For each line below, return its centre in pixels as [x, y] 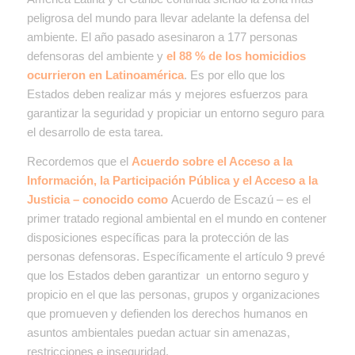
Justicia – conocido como [99, 199]
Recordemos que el [79, 161]
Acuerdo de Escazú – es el [240, 199]
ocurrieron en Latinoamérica [105, 74]
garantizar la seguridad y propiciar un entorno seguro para [175, 113]
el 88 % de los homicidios [236, 55]
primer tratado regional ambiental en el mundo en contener [176, 218]
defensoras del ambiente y [96, 55]
